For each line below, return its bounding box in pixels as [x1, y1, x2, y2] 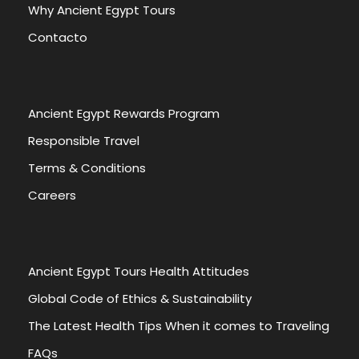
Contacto [28, 29, 87, 46]
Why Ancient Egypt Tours [28, 2, 175, 18]
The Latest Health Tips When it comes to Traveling [28, 317, 329, 334]
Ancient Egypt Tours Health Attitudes [28, 263, 249, 280]
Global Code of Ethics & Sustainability [28, 290, 252, 307]
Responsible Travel [28, 132, 139, 149]
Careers [28, 187, 76, 204]
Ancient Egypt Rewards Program [28, 105, 220, 122]
